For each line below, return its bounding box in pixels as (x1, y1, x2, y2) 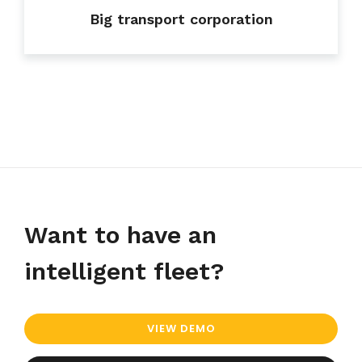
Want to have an (23, 220, 217, 249)
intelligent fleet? (23, 256, 224, 285)
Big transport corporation (89, 10, 273, 27)
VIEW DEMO (146, 320, 216, 336)
